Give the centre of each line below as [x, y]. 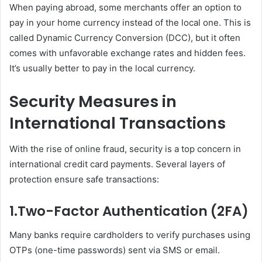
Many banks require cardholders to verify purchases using [130, 235]
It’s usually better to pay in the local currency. [102, 68]
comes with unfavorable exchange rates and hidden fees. [127, 53]
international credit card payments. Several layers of [117, 164]
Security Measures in [93, 101]
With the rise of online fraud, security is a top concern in [125, 149]
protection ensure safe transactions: [84, 179]
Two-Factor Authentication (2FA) [133, 211]
